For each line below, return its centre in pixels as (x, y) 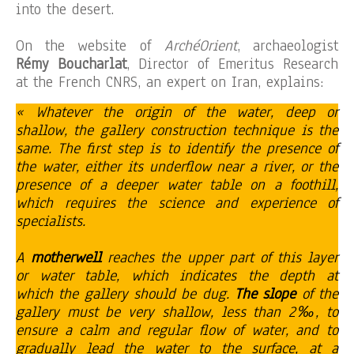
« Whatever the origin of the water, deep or (177, 113)
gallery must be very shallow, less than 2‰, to (177, 313)
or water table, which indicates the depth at (177, 276)
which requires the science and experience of (177, 203)
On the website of (90, 46)
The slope (265, 294)
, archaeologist (288, 46)
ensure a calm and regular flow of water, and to (177, 331)
